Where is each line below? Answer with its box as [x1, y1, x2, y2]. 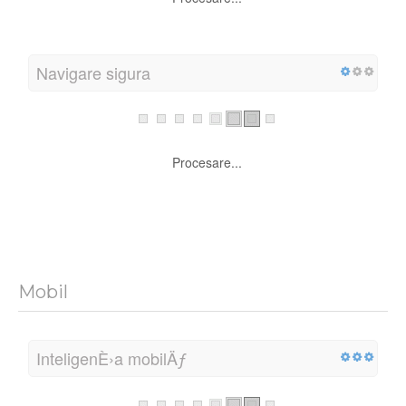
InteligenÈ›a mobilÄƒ [36, 346, 187, 371]
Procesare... [171, 153, 242, 172]
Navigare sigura [36, 60, 150, 84]
